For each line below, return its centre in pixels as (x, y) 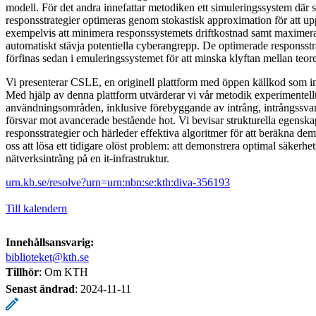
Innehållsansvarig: (50, 242)
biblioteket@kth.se (47, 257)
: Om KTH (63, 272)
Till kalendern (36, 208)
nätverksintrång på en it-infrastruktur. (87, 158)
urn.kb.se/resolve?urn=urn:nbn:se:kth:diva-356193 (118, 182)
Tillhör (22, 272)
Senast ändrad (40, 288)
